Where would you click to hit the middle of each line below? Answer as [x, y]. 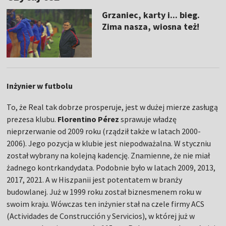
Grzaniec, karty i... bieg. [151, 15]
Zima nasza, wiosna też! [150, 26]
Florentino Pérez [89, 119]
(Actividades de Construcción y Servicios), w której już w [101, 216]
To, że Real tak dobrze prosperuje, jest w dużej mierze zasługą [112, 107]
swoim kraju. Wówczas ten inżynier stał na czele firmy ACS [106, 204]
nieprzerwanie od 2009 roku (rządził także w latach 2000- [104, 131]
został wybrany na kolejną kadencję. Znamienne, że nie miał [108, 155]
